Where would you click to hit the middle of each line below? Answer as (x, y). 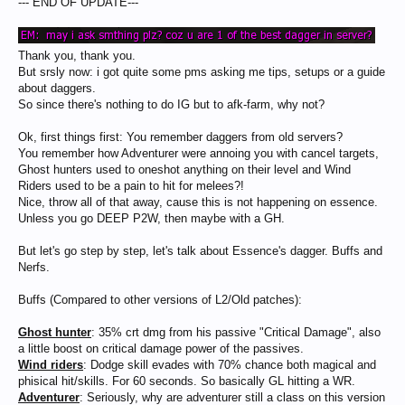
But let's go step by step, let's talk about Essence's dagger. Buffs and (200, 251)
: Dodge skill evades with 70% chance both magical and (230, 365)
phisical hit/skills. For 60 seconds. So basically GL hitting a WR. (187, 381)
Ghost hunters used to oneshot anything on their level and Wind (184, 170)
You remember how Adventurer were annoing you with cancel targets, (198, 153)
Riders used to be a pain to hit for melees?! (131, 186)
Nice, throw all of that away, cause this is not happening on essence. (198, 202)
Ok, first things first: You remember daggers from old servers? (180, 137)
